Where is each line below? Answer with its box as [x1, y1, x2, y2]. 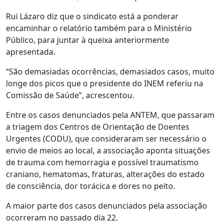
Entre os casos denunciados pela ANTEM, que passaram [6, 110, 215, 120]
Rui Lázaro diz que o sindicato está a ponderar [6, 11, 179, 22]
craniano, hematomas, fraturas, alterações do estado [6, 169, 205, 180]
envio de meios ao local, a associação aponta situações [6, 145, 210, 156]
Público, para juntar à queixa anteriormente [6, 35, 169, 45]
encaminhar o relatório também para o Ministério [6, 23, 192, 34]
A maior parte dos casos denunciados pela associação [6, 200, 207, 211]
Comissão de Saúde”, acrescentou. [6, 90, 134, 101]
